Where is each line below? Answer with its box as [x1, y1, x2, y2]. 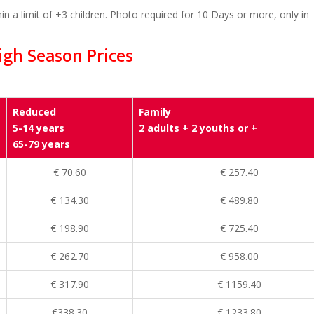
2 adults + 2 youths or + [139, 121, 257, 135]
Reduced [13, 105, 56, 119]
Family [139, 105, 171, 119]
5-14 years [13, 121, 64, 135]
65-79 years [13, 137, 70, 151]
